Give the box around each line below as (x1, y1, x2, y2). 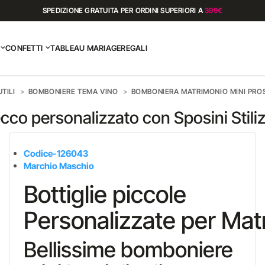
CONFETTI (5, 43, 43, 53)
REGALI (121, 43, 147, 53)
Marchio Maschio (23, 160, 94, 172)
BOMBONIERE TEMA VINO (28, 87, 118, 96)
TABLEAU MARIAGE (50, 43, 121, 53)
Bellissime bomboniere (23, 237, 233, 263)
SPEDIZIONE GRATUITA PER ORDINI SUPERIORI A (42, 6, 205, 15)
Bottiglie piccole (23, 180, 186, 209)
